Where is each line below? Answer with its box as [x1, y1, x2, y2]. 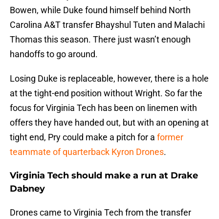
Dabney [10, 183, 45, 195]
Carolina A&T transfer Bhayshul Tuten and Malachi [10, 20, 205, 30]
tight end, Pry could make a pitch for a [10, 132, 157, 143]
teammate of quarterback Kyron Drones [10, 147, 164, 157]
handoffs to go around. [10, 49, 98, 60]
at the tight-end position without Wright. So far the [10, 88, 202, 99]
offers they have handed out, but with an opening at [10, 117, 209, 128]
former [157, 132, 183, 143]
